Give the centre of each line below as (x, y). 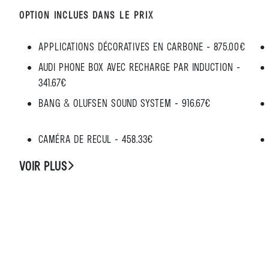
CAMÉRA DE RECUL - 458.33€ (96, 139)
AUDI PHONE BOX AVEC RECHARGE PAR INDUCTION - (140, 67)
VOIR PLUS (43, 166)
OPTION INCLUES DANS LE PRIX (87, 15)
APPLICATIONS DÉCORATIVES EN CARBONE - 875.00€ (142, 46)
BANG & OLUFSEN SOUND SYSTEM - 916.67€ (125, 103)
